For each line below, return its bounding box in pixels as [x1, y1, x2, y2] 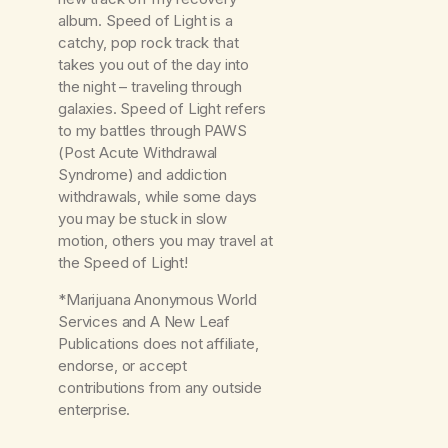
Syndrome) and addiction [58, 165, 228, 185]
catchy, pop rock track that [58, 33, 239, 53]
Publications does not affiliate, [58, 334, 259, 354]
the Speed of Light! [58, 253, 188, 273]
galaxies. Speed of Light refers [58, 99, 266, 119]
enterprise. [58, 400, 131, 420]
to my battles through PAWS [58, 121, 247, 141]
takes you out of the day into [58, 55, 249, 75]
